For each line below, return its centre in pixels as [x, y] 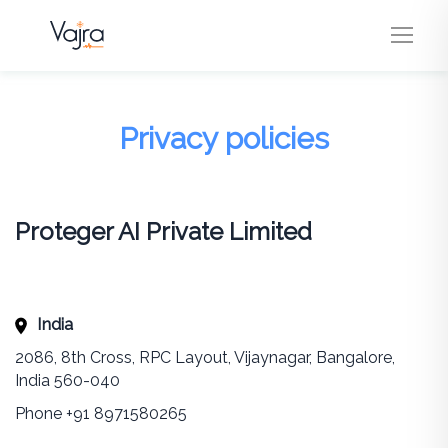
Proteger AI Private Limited [163, 231]
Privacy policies [223, 138]
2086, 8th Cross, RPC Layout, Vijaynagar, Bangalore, [204, 357]
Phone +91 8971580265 [100, 413]
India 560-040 [67, 380]
